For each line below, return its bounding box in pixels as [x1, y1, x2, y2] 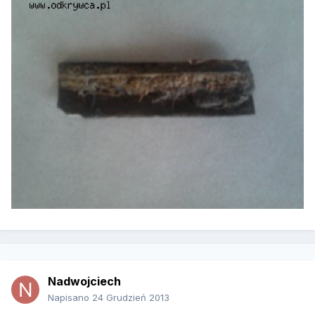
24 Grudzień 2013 [92, 292, 169, 304]
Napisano [48, 292, 92, 304]
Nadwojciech [48, 274, 121, 289]
